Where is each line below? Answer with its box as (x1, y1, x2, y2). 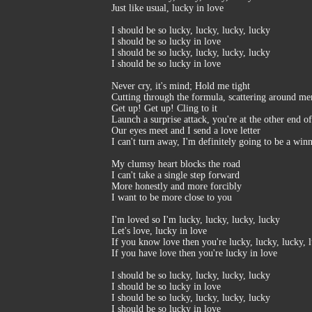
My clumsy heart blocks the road (111, 159, 240, 169)
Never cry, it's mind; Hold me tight (111, 81, 250, 91)
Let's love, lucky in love (111, 226, 207, 236)
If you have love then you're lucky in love (111, 248, 277, 258)
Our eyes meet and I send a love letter (111, 125, 260, 136)
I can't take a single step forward (111, 170, 240, 180)
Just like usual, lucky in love (111, 3, 224, 13)
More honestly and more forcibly (111, 181, 242, 192)
